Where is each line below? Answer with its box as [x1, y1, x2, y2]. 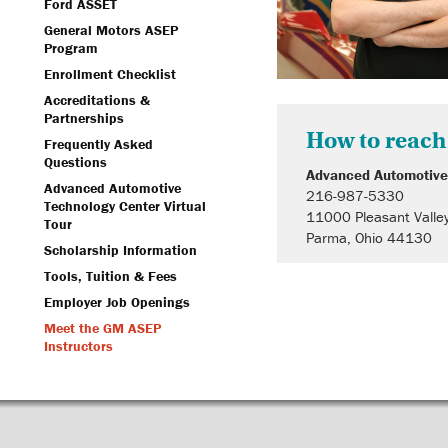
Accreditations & [44, 91, 150, 109]
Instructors [44, 337, 113, 355]
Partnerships [44, 109, 124, 127]
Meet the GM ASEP [44, 319, 161, 337]
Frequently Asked [44, 135, 153, 153]
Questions [44, 153, 107, 171]
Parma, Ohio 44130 [306, 227, 437, 247]
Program [44, 39, 98, 57]
